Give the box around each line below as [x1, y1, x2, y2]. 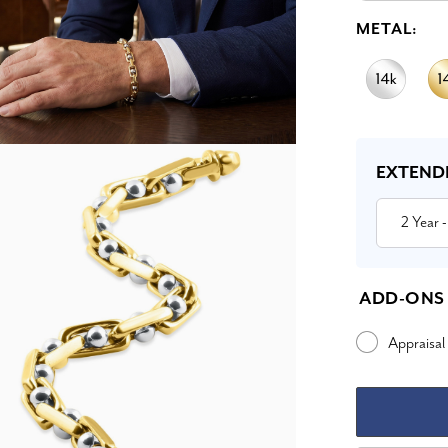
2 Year [400, 212, 439, 232]
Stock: [356, 158, 395, 178]
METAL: [356, 19, 418, 39]
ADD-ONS [359, 289, 445, 310]
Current [356, 131, 405, 151]
